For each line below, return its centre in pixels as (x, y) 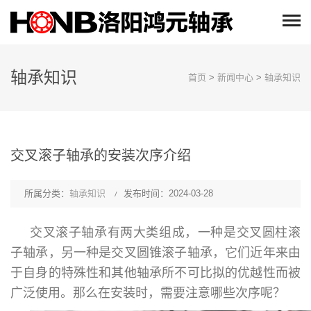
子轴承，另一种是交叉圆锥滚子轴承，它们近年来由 (155, 253)
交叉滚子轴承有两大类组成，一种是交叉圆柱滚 (165, 233)
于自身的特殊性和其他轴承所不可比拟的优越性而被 (155, 273)
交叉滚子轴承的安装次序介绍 (101, 155)
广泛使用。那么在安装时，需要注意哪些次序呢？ (148, 293)
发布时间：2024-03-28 (168, 193)
